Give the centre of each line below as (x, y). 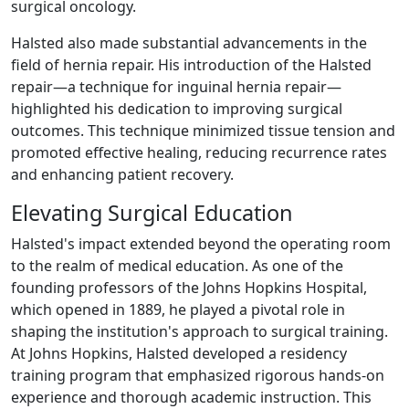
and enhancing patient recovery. (122, 174)
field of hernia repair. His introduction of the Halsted (191, 64)
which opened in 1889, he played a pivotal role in (178, 309)
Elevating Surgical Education (152, 212)
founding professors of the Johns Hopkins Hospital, (189, 287)
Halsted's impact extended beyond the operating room (201, 243)
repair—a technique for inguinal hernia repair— (176, 86)
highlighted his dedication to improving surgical (177, 108)
